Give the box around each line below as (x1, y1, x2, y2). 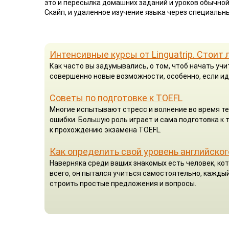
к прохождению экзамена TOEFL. (50, 125, 162, 134)
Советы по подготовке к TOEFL (50, 92, 182, 103)
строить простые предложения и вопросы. (50, 179, 196, 188)
